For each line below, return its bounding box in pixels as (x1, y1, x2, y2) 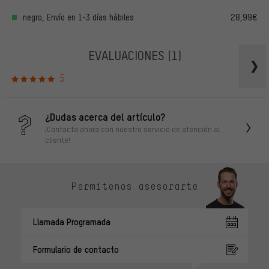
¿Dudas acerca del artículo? (45, 110, 165, 124)
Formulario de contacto (33, 243, 119, 256)
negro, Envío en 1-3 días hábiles (23, 11, 134, 22)
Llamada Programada (33, 216, 110, 228)
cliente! (45, 135, 70, 145)
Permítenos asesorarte (71, 180, 198, 192)
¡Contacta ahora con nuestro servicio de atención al (45, 124, 220, 134)
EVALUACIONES (88, 46, 168, 63)
